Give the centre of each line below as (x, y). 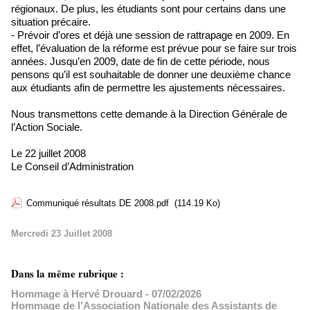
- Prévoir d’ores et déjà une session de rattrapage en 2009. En (150, 35)
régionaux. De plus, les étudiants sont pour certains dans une (148, 9)
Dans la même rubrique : (67, 273)
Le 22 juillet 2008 (48, 153)
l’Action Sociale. (47, 127)
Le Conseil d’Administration (72, 166)
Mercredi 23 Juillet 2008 (62, 234)
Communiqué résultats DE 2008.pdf (98, 203)
